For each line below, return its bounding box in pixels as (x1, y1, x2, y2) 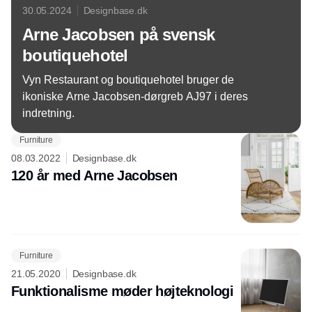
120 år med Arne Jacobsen (11, 168, 178, 183)
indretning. (22, 107, 75, 119)
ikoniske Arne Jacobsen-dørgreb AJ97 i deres (22, 91, 248, 102)
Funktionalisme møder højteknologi (11, 283, 234, 299)
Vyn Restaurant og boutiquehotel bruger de (22, 74, 234, 86)
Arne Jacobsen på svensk (22, 25, 215, 44)
